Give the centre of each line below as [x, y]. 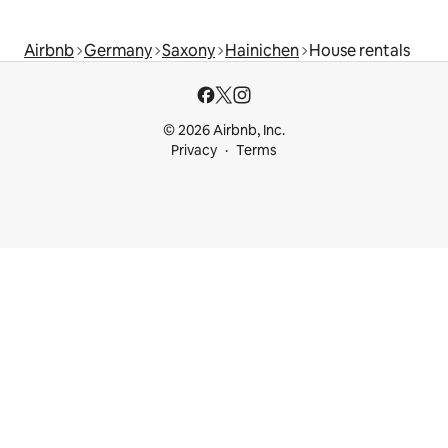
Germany [118, 51]
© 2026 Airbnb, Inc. [224, 130]
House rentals [359, 51]
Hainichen [262, 51]
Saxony [188, 51]
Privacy [194, 150]
